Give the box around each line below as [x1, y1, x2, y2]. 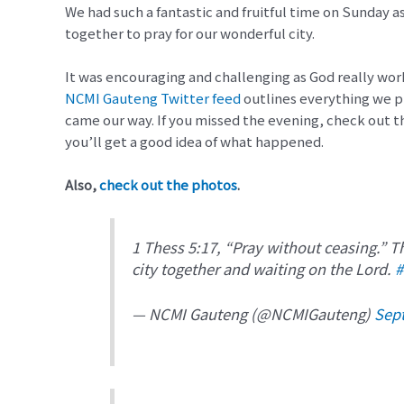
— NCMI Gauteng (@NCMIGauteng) [132, 302, 375, 325]
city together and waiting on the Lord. [132, 257, 396, 280]
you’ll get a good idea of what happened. [65, 132, 324, 151]
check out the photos [99, 175, 237, 194]
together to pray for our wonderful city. [65, 23, 315, 42]
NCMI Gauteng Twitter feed [65, 88, 241, 107]
